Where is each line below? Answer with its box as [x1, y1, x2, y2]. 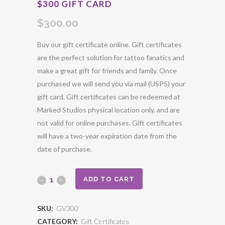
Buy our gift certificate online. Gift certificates [37, 40, 182, 49]
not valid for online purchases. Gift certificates [37, 119, 182, 128]
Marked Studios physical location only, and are [37, 105, 180, 115]
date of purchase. [37, 145, 92, 154]
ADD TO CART [83, 175, 135, 183]
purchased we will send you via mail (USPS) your [37, 79, 185, 88]
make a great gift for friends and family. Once [37, 66, 177, 75]
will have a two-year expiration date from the [37, 132, 177, 141]
